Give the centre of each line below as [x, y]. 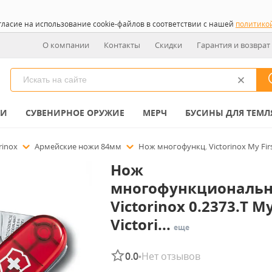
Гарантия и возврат [233, 45]
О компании [66, 45]
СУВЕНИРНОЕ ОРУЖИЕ [75, 113]
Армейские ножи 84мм [79, 146]
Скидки [168, 45]
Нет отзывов [171, 256]
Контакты [122, 45]
